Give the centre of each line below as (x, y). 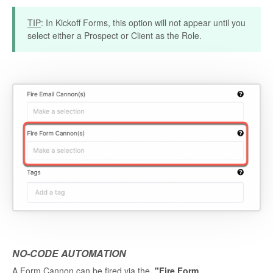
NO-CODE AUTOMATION (69, 253)
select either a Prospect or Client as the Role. (115, 35)
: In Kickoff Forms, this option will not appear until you (143, 22)
